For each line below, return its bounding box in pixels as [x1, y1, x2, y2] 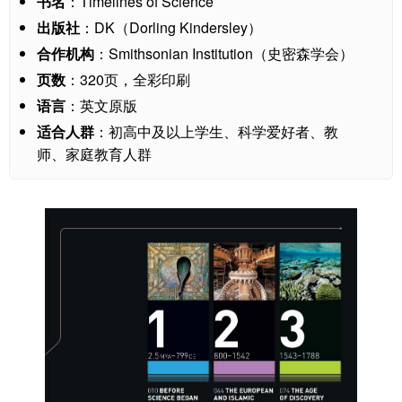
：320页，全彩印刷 [66, 68, 190, 90]
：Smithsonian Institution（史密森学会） [94, 42, 354, 64]
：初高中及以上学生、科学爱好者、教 [94, 120, 338, 142]
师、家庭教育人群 [37, 143, 152, 164]
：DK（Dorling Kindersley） [80, 16, 262, 38]
